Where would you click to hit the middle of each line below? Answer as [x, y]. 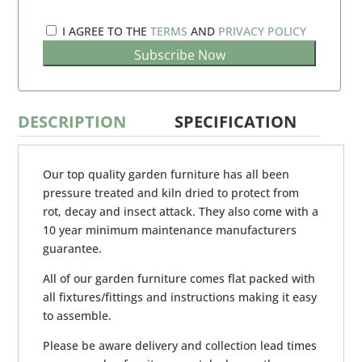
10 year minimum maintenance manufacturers [170, 229]
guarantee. [73, 248]
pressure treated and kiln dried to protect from [171, 192]
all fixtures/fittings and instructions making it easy [180, 297]
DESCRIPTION [72, 121]
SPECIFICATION [236, 121]
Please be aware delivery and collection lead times [180, 345]
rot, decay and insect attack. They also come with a [181, 211]
